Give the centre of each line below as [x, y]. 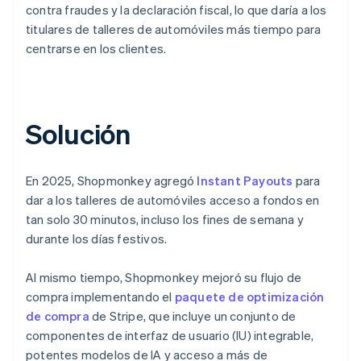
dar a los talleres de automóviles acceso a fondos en [173, 199]
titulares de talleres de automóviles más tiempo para [174, 29]
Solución [79, 133]
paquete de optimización [249, 296]
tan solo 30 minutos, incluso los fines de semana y [165, 219]
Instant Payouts [245, 180]
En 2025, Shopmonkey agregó [112, 180]
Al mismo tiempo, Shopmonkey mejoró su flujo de [164, 277]
